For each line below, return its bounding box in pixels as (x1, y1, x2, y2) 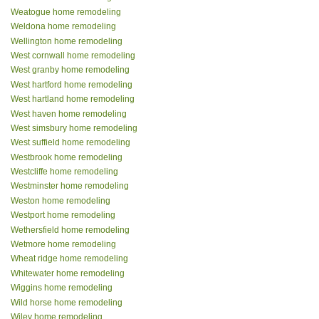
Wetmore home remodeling (11, 239, 116, 250)
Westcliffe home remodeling (11, 167, 118, 177)
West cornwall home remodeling (11, 50, 135, 61)
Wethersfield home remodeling (11, 224, 130, 235)
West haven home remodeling (11, 108, 127, 119)
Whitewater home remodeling (11, 268, 125, 278)
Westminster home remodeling (11, 181, 129, 192)
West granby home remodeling (11, 65, 130, 75)
